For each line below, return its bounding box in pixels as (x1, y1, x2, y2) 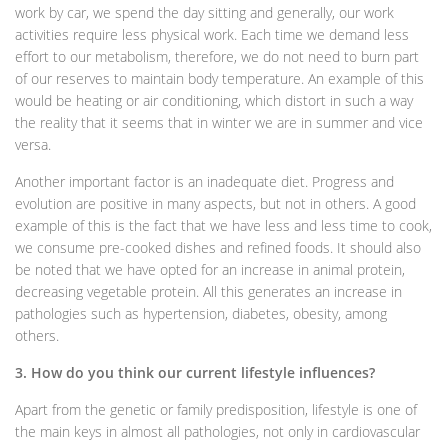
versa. (15, 134, 51, 154)
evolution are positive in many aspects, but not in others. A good (15, 193, 416, 213)
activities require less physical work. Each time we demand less (15, 24, 409, 44)
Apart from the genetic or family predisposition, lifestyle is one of (15, 399, 417, 419)
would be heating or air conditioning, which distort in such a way (15, 90, 413, 110)
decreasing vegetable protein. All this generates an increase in (15, 281, 402, 301)
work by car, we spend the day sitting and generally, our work (15, 2, 394, 22)
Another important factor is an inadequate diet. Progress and (15, 171, 394, 191)
